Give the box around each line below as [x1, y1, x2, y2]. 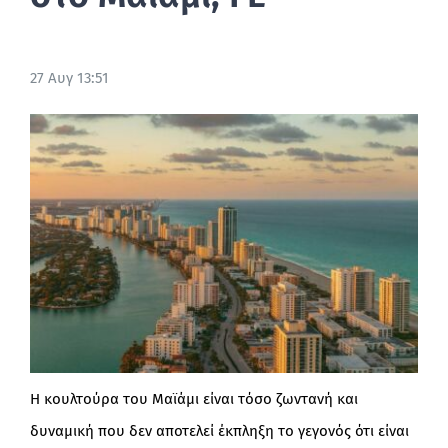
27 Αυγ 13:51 [29, 68, 109, 87]
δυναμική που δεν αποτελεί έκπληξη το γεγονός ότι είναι [29, 421, 409, 440]
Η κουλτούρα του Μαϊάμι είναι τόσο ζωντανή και [29, 389, 358, 408]
